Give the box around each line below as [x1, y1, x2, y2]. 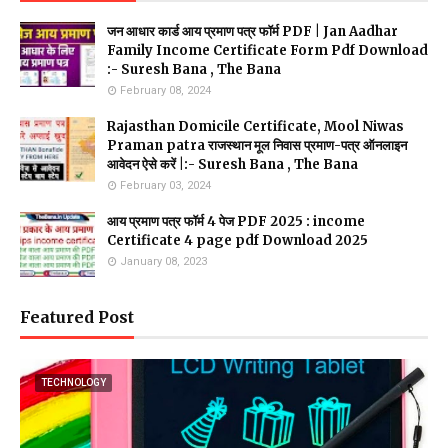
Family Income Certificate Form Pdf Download [107, 42, 428, 59]
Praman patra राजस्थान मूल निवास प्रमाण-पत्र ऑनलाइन [107, 137, 407, 154]
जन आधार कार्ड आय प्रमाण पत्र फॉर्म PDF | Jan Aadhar [107, 23, 398, 40]
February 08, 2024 [120, 84, 211, 97]
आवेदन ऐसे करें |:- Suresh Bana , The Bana [107, 156, 358, 173]
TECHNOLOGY [41, 377, 106, 388]
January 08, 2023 [120, 255, 207, 268]
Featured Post [20, 307, 134, 327]
